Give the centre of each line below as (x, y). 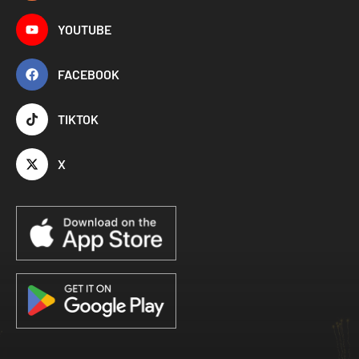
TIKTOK (78, 119)
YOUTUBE (85, 29)
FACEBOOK (89, 74)
